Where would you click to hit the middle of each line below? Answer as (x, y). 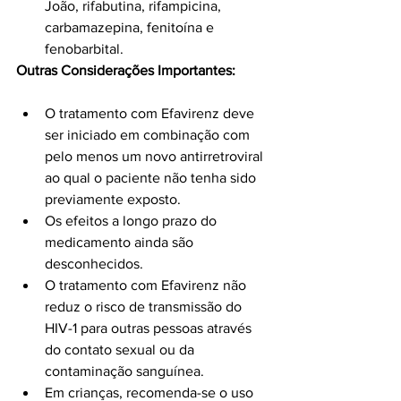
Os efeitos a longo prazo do (132, 221)
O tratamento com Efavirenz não (147, 286)
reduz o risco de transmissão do (145, 307)
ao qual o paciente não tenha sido (152, 178)
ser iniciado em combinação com (149, 135)
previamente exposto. (113, 200)
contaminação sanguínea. (124, 371)
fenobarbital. (84, 49)
